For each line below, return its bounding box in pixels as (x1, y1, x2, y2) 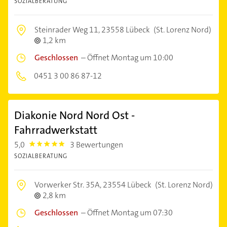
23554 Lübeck (103, 179, 152, 190)
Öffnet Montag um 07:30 (87, 207, 173, 218)
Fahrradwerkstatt (14, 123, 97, 137)
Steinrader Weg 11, (34, 24, 101, 35)
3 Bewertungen (70, 139, 124, 150)
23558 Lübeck (101, 24, 150, 35)
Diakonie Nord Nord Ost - (14, 108, 135, 123)
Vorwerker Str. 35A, (34, 179, 103, 190)
